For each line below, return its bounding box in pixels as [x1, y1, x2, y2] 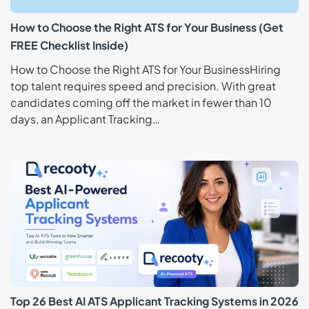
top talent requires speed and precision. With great [10, 79, 276, 94]
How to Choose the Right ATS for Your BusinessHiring [10, 62, 281, 77]
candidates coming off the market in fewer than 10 [10, 95, 272, 110]
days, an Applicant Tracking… [10, 112, 160, 127]
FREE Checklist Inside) [10, 38, 128, 53]
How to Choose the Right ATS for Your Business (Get [10, 20, 283, 35]
